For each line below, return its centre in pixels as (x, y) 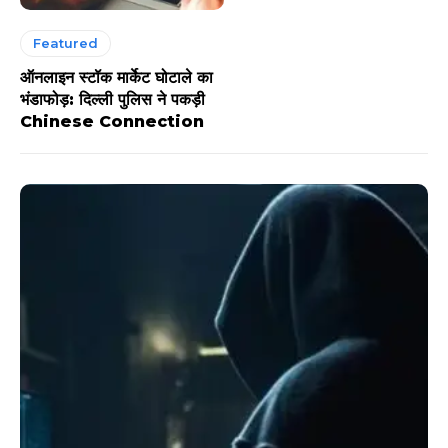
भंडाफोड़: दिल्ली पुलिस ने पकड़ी (112, 99)
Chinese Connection (112, 121)
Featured (65, 42)
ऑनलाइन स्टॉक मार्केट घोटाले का (116, 77)
